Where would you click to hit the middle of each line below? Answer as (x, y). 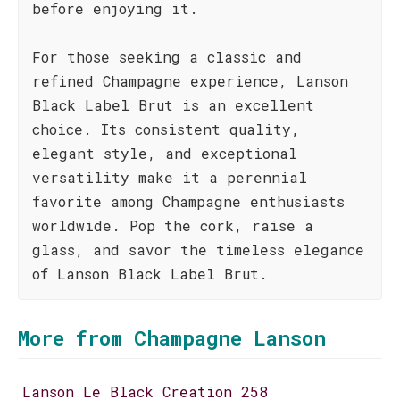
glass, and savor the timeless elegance (198, 250)
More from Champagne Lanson (172, 338)
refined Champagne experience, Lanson (190, 81)
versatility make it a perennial (170, 177)
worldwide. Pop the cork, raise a (173, 225)
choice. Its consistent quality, (166, 129)
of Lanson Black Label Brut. (150, 274)
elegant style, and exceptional (165, 153)
